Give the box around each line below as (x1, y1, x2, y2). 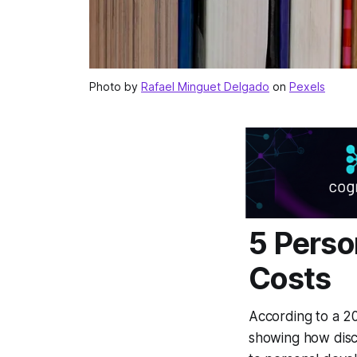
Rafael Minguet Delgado (141, 80, 269, 94)
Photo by (89, 80, 141, 94)
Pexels (289, 80, 325, 94)
